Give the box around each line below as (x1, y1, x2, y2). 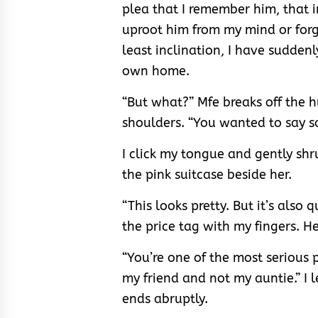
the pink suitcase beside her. (122, 167, 292, 183)
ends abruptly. (122, 291, 208, 307)
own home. (122, 63, 193, 79)
